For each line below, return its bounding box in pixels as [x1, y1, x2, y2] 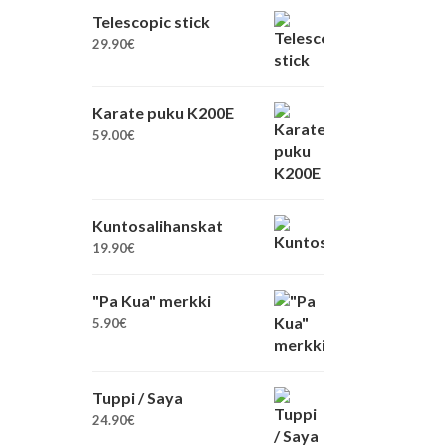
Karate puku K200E [92, 103, 234, 122]
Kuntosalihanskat [92, 216, 223, 235]
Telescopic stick [92, 12, 210, 31]
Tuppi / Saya [92, 388, 183, 407]
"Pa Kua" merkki [92, 291, 211, 310]
